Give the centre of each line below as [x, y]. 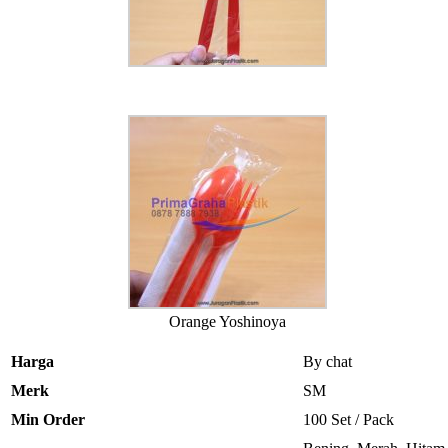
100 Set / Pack [348, 420]
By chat [327, 362]
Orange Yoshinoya [227, 322]
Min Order [48, 420]
